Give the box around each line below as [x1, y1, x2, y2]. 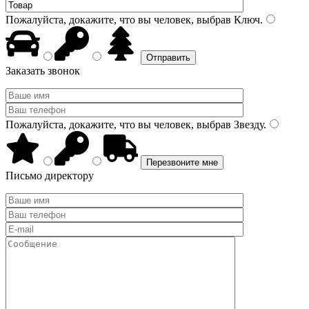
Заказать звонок [6, 65, 80, 77]
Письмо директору [6, 170, 94, 181]
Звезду [231, 119, 263, 130]
